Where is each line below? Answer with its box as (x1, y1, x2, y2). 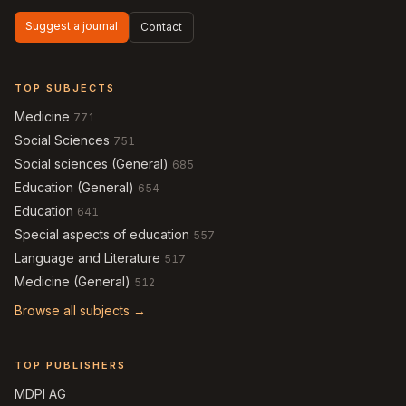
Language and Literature (14, 250, 160, 266)
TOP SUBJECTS (14, 82, 115, 94)
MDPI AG (14, 386, 66, 401)
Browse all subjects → (14, 303, 146, 318)
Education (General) (14, 179, 134, 195)
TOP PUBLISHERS (14, 359, 126, 372)
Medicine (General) (14, 274, 130, 289)
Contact (140, 20, 182, 34)
